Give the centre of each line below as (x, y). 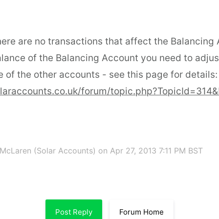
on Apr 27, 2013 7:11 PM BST (151, 151)
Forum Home (142, 212)
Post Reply (74, 212)
